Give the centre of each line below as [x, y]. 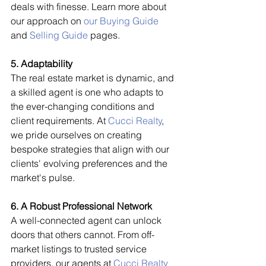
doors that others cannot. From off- [83, 234]
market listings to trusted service [80, 248]
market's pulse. [43, 177]
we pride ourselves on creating [77, 134]
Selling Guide [59, 35]
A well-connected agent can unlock [87, 220]
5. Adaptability [42, 63]
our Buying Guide [121, 20]
